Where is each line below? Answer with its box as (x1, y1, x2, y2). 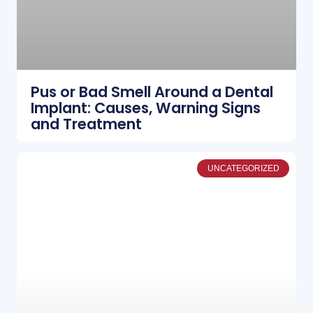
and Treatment (31, 113, 142, 134)
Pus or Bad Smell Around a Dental (31, 81, 273, 102)
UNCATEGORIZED (207, 163, 279, 173)
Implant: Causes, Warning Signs (31, 97, 261, 118)
